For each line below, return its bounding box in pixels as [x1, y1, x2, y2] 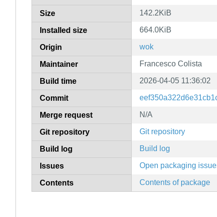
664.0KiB [139, 25, 171, 34]
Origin [40, 43, 62, 51]
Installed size [40, 26, 87, 34]
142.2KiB [139, 8, 171, 17]
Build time [40, 77, 77, 85]
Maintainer [40, 60, 78, 68]
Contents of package [139, 178, 210, 186]
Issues [40, 161, 64, 170]
